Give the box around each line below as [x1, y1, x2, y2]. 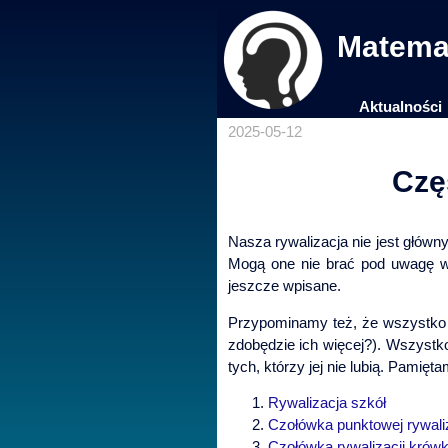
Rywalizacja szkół [267, 394, 386, 412]
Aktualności [359, 98, 443, 115]
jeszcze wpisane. [227, 276, 341, 294]
